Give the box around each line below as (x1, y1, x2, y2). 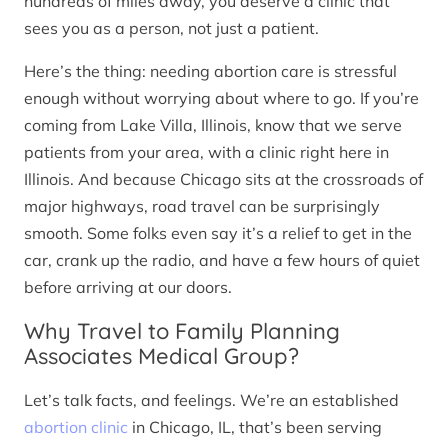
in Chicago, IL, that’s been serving (128, 417, 382, 438)
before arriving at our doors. (24, 276, 232, 297)
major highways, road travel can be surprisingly (24, 195, 380, 216)
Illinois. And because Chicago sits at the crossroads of (24, 168, 423, 189)
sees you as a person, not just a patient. (24, 17, 319, 38)
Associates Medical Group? (24, 341, 299, 370)
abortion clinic (24, 417, 128, 438)
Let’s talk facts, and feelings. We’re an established (24, 390, 399, 411)
